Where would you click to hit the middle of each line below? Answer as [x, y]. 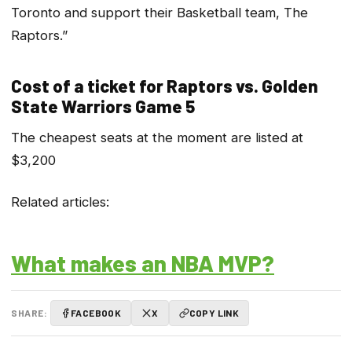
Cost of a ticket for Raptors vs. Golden [165, 85]
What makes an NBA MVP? [143, 262]
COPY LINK [214, 313]
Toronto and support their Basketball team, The [159, 12]
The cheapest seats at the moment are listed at [157, 138]
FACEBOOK [96, 313]
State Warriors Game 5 [103, 106]
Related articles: [60, 202]
